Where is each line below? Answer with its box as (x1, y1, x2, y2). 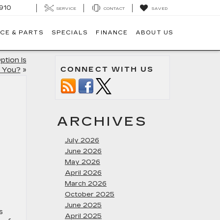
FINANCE (96, 29, 128, 36)
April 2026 (65, 169, 102, 177)
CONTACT (104, 6, 125, 11)
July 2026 (65, 137, 99, 144)
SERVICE (56, 6, 76, 11)
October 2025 (65, 191, 114, 198)
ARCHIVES (57, 114, 148, 129)
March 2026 (65, 180, 107, 188)
